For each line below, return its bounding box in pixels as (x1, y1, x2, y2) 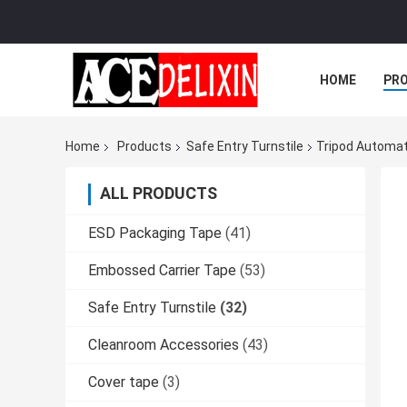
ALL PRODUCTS (100, 184, 217, 203)
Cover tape (88, 373, 159, 392)
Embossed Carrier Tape (88, 262, 236, 280)
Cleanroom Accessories (88, 336, 239, 354)
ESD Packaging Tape (88, 224, 222, 243)
